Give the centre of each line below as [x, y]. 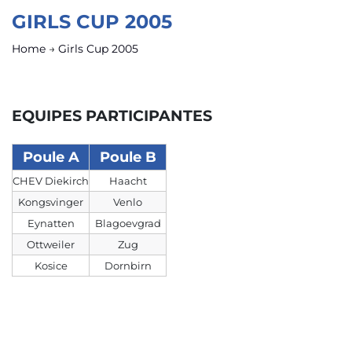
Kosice [51, 266]
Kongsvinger [51, 202]
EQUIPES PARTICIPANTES [112, 115]
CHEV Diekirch [51, 181]
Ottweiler [51, 244]
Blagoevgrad [128, 223]
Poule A [51, 157]
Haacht [128, 181]
